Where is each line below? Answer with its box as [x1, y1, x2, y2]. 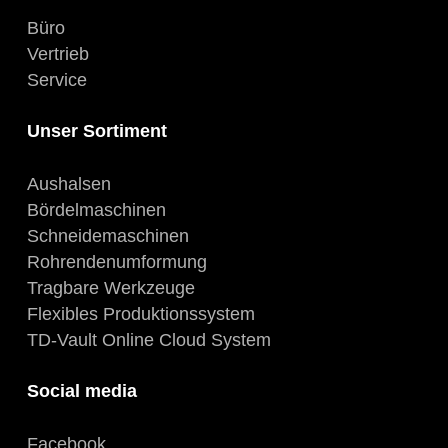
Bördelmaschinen [26, 199, 166, 220]
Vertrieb [26, 43, 89, 64]
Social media [26, 380, 137, 401]
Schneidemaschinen [26, 225, 189, 246]
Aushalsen [26, 173, 111, 194]
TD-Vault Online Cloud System [26, 329, 271, 350]
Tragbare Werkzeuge [26, 277, 195, 298]
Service [26, 69, 87, 90]
